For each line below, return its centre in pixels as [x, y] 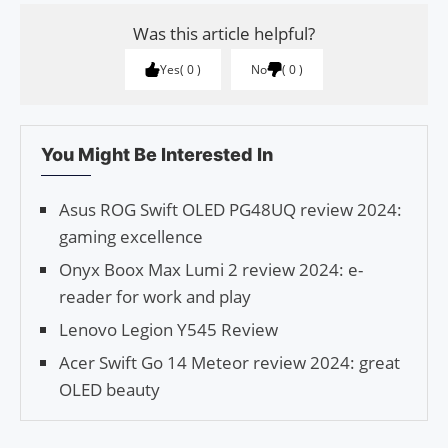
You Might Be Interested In [157, 155]
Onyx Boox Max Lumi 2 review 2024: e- [211, 270]
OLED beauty [109, 390]
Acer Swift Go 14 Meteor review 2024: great [229, 363]
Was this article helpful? [224, 34]
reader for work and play [155, 297]
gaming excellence [131, 237]
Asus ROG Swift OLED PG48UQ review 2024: [230, 210]
